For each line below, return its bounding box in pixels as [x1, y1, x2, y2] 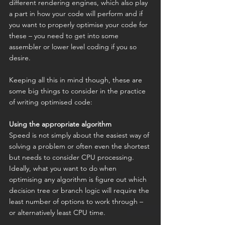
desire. [9, 53, 31, 63]
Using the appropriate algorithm [9, 120, 111, 129]
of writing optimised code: [9, 97, 92, 107]
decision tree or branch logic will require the [9, 186, 151, 195]
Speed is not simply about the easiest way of [9, 131, 151, 140]
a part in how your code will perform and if [9, 9, 145, 19]
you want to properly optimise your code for [9, 20, 150, 30]
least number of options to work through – [9, 197, 145, 206]
